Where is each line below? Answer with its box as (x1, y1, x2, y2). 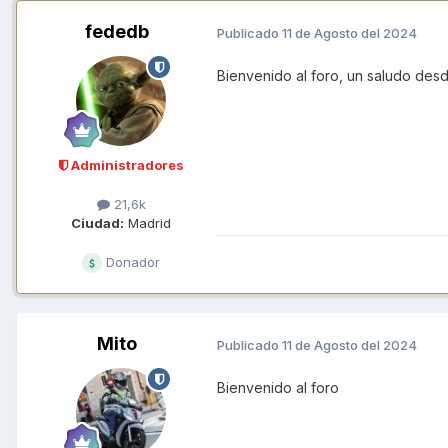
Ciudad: (71, 215, 124, 232)
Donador (102, 254, 160, 271)
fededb (85, 21, 149, 43)
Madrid (124, 215, 171, 232)
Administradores (67, 157, 184, 174)
